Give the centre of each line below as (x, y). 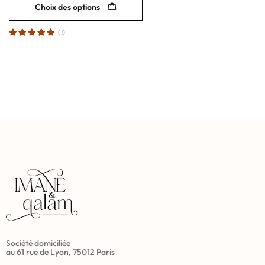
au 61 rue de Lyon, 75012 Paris (60, 252)
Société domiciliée (38, 243)
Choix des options (67, 7)
